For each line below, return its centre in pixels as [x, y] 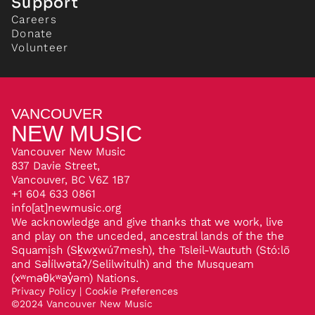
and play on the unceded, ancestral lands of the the [148, 236]
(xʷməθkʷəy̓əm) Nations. [75, 278]
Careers [34, 20]
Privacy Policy [44, 292]
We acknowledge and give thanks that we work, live [147, 222]
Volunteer [40, 48]
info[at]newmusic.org [66, 208]
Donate [32, 34]
